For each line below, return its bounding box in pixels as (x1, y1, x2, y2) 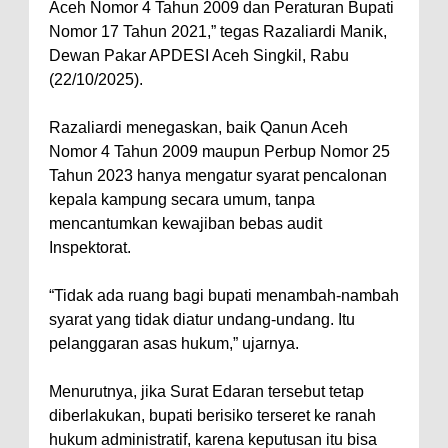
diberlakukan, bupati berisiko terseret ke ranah (49, 407, 376, 425)
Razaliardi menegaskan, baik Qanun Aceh (49, 119, 348, 137)
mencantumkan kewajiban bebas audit (49, 215, 322, 233)
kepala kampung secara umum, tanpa (49, 191, 315, 209)
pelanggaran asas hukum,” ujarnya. (49, 335, 299, 353)
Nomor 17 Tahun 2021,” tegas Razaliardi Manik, (49, 23, 387, 41)
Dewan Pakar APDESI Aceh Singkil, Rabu (49, 47, 349, 65)
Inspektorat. (49, 239, 131, 257)
